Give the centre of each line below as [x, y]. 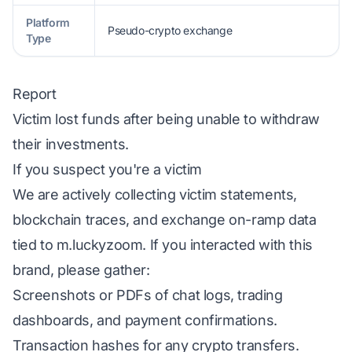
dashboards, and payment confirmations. [145, 320]
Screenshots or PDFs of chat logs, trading [148, 295]
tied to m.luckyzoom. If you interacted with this [163, 245]
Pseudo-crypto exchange [170, 30]
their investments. [71, 144]
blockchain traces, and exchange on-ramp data [165, 220]
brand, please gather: [81, 270]
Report [35, 94]
